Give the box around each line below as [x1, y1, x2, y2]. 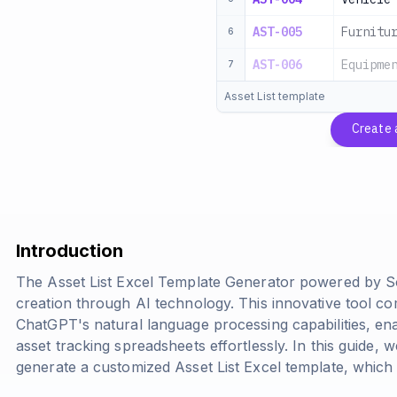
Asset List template [224, 90, 325, 103]
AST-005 [253, 24, 302, 40]
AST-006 [253, 57, 302, 73]
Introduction [16, 240, 123, 261]
